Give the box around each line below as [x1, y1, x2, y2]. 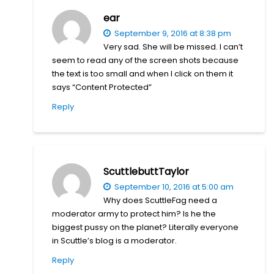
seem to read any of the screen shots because [52, 54, 239, 66]
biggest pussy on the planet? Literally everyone [52, 221, 239, 233]
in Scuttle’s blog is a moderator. [52, 234, 177, 246]
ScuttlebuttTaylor [103, 164, 189, 179]
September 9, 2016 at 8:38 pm [113, 27, 231, 39]
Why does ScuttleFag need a [103, 194, 217, 206]
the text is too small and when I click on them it [52, 67, 233, 80]
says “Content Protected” [52, 81, 152, 93]
